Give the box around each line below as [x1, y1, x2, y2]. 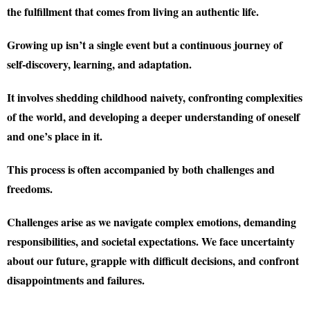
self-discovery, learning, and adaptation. [7, 56, 192, 72]
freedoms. [7, 181, 53, 197]
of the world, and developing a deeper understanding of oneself [7, 109, 300, 125]
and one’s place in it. [7, 128, 102, 144]
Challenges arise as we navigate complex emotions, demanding [7, 214, 296, 230]
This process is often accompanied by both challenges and [7, 161, 275, 177]
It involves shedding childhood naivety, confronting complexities [7, 89, 302, 105]
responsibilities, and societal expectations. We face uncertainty [7, 233, 295, 249]
